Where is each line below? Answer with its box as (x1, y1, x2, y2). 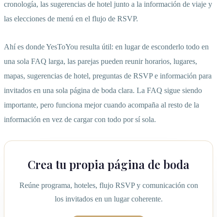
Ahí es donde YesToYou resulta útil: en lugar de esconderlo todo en (4, 43, 209, 51)
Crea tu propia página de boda (28, 156, 189, 172)
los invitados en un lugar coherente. (54, 195, 163, 203)
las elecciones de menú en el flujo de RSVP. (4, 15, 138, 23)
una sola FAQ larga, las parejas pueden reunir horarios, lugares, (4, 57, 197, 66)
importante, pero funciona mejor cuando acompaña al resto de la (4, 101, 199, 109)
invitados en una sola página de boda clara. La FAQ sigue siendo (4, 86, 202, 95)
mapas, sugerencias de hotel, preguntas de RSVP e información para (4, 72, 212, 80)
